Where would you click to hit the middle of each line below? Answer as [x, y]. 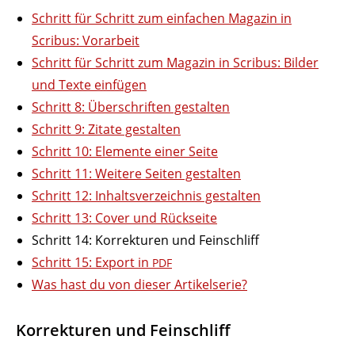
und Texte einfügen [89, 84]
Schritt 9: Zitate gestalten [106, 129]
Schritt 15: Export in [92, 262]
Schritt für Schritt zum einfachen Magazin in [162, 18]
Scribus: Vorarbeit [86, 40]
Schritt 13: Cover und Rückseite [124, 218]
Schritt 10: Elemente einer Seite [125, 151]
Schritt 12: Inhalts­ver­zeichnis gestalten [146, 195]
